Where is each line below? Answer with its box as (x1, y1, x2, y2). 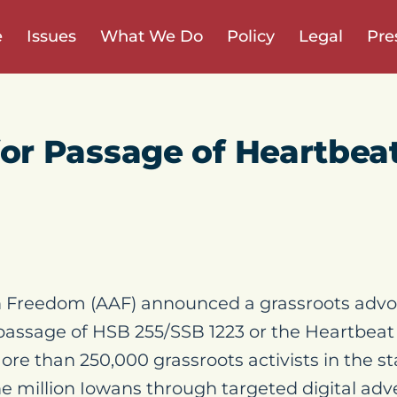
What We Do (99, 27, 203, 46)
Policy (226, 27, 275, 46)
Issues (26, 27, 76, 46)
